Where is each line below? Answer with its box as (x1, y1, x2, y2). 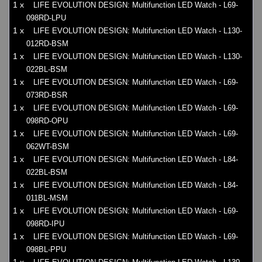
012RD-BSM (26, 39, 68, 49)
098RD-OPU (26, 116, 68, 126)
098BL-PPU (26, 245, 66, 254)
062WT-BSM (26, 142, 69, 151)
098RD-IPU (26, 219, 64, 229)
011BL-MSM (26, 194, 68, 203)
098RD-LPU (26, 13, 66, 23)
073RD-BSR (26, 91, 67, 100)
